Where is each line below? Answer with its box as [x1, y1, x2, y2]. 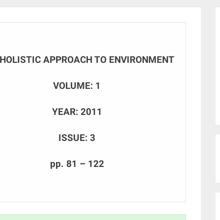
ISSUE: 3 [58, 132, 95, 143]
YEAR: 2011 [52, 106, 102, 117]
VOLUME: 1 [53, 80, 101, 91]
